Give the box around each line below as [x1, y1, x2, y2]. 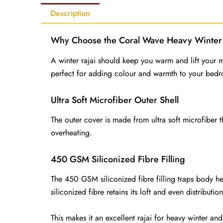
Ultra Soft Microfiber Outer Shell [51, 93, 179, 107]
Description [50, 7, 91, 19]
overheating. [51, 127, 92, 139]
